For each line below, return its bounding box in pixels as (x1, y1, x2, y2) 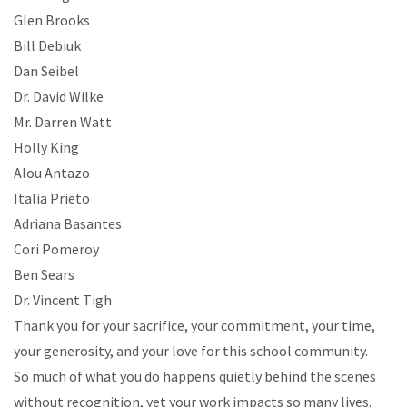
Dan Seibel (14, 62, 79, 80)
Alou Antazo (14, 164, 90, 182)
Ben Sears (14, 265, 74, 283)
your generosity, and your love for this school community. (14, 342, 368, 360)
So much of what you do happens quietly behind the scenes (14, 367, 376, 385)
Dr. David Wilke (14, 87, 104, 105)
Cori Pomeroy (14, 240, 99, 258)
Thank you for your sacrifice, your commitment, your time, (14, 316, 375, 334)
